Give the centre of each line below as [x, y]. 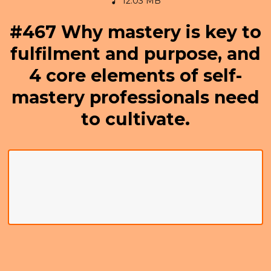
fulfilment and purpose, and [135, 54]
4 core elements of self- [135, 75]
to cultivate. [135, 119]
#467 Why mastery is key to [135, 32]
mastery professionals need [135, 97]
